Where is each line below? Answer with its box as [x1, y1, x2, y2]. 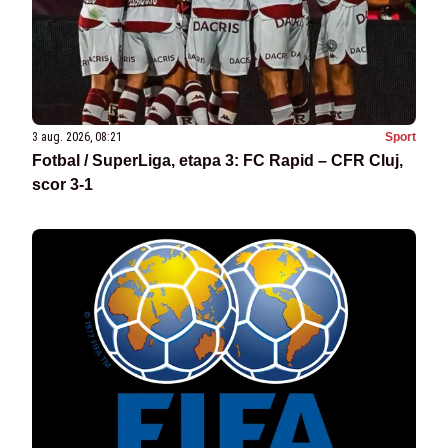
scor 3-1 [32, 176, 93, 194]
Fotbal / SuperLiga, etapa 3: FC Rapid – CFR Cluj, [32, 152, 403, 170]
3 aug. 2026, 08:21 [32, 130, 122, 145]
